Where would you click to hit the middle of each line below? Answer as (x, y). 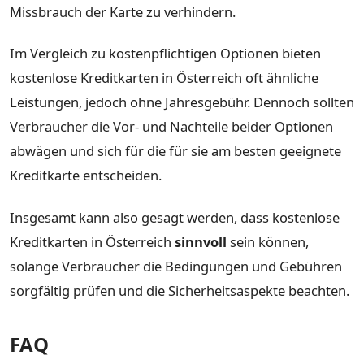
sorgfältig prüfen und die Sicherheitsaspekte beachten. (180, 290)
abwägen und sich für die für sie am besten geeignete (175, 151)
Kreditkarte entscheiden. (86, 175)
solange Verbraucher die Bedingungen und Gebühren (176, 266)
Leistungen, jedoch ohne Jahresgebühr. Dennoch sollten (182, 102)
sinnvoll (201, 241)
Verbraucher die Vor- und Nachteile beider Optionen (171, 127)
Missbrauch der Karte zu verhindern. (123, 11)
